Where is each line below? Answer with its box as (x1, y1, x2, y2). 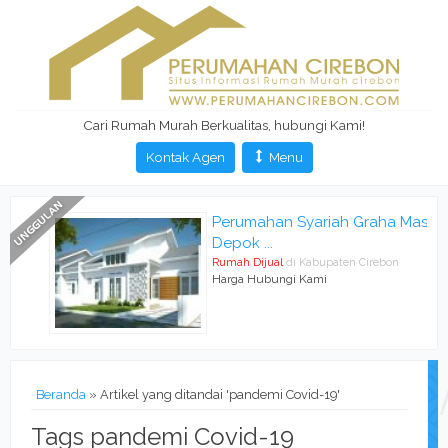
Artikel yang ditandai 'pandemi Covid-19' (100, 387, 340, 402)
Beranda (36, 387, 86, 402)
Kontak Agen (145, 149, 225, 165)
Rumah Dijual (189, 256, 261, 269)
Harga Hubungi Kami (189, 272, 305, 286)
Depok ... (189, 234, 251, 252)
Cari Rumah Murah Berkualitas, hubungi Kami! (83, 117, 365, 133)
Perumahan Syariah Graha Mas (189, 213, 406, 231)
